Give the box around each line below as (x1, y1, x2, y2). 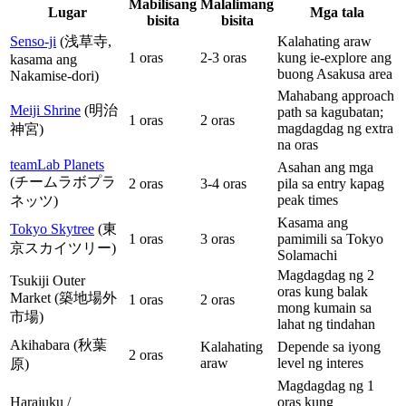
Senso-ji (10, 33, 56, 49)
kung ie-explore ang (277, 49, 391, 65)
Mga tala (309, 4, 364, 20)
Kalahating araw (277, 33, 372, 49)
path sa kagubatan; (277, 103, 383, 120)
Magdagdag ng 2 (277, 266, 374, 283)
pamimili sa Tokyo (277, 230, 383, 246)
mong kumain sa (277, 299, 372, 315)
